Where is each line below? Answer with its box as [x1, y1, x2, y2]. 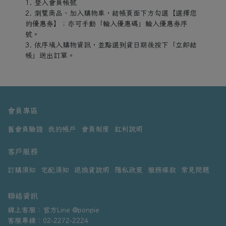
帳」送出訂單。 [25, 50, 75, 60]
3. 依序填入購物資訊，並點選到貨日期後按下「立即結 [25, 40, 197, 49]
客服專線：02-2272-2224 [8, 216, 88, 225]
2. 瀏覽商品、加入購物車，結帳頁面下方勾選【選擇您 [25, 8, 197, 18]
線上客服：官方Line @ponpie [8, 205, 99, 214]
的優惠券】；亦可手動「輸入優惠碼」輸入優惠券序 [25, 19, 188, 28]
